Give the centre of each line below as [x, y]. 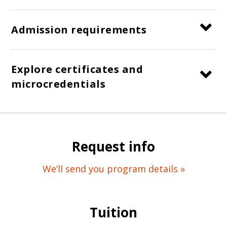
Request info [113, 146]
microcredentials [58, 84]
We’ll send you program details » [113, 168]
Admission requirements [79, 29]
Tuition [113, 212]
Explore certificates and [77, 69]
